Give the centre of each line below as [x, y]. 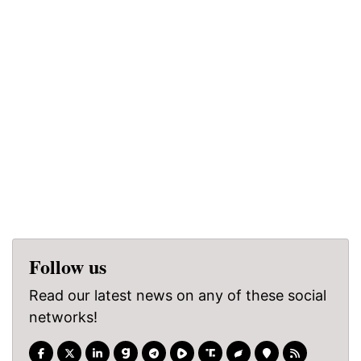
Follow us [68, 267]
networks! [63, 317]
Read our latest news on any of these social [178, 296]
